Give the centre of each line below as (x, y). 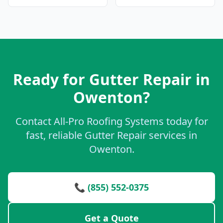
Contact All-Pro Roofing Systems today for (111, 121)
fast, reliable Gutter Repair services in (111, 135)
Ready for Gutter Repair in (111, 79)
